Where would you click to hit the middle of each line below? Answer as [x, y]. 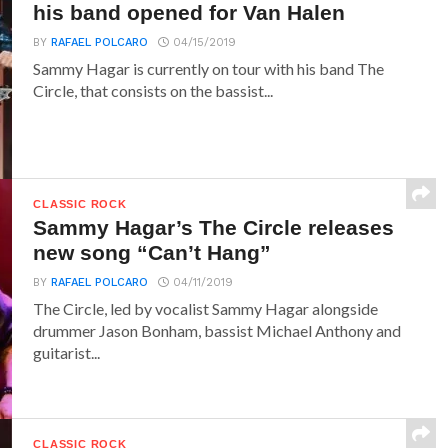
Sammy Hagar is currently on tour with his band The [209, 68]
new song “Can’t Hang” [152, 252]
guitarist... [67, 352]
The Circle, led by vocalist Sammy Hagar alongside [206, 308]
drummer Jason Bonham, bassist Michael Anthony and [217, 330]
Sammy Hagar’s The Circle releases [214, 227]
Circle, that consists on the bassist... [153, 90]
